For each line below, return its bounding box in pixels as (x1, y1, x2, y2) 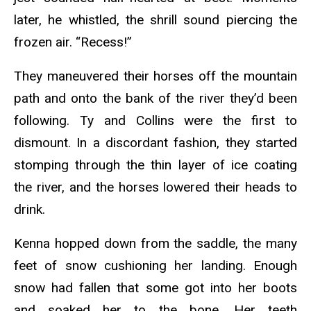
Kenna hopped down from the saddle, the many (14, 235, 297, 252)
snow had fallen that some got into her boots (14, 280, 297, 296)
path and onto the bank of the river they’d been (14, 90, 297, 107)
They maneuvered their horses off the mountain (14, 68, 297, 85)
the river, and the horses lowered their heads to (14, 179, 297, 196)
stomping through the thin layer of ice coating (14, 157, 297, 174)
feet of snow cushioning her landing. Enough (14, 258, 297, 274)
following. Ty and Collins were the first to (14, 112, 297, 129)
